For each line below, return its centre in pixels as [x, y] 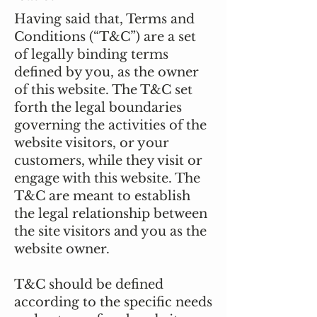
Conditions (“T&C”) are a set [105, 37]
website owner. [64, 249]
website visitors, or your [92, 143]
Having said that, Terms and [104, 19]
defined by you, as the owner [106, 72]
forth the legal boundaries [98, 108]
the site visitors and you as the [110, 231]
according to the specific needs [113, 302]
